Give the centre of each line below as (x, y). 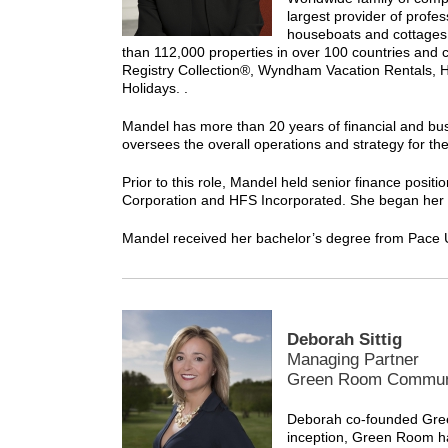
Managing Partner (353, 359)
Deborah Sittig (344, 339)
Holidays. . (155, 88)
